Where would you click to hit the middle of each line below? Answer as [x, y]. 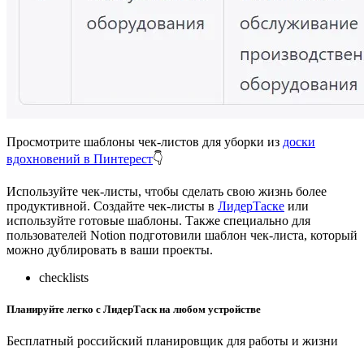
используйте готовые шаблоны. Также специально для [158, 220]
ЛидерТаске [251, 206]
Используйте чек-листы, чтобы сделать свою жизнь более [167, 191]
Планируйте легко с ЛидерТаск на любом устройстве [134, 309]
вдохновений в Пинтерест [80, 158]
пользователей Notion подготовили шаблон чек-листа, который [182, 235]
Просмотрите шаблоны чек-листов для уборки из [145, 141]
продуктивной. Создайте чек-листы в [112, 206]
